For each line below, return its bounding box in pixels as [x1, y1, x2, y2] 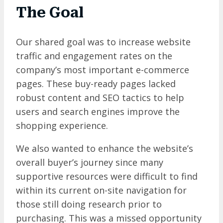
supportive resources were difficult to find [16, 170, 198, 183]
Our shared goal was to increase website [16, 36, 191, 48]
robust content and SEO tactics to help [16, 92, 184, 104]
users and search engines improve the [16, 106, 180, 118]
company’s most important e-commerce [16, 64, 189, 76]
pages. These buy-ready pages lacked [16, 78, 176, 90]
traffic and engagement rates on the [16, 50, 172, 62]
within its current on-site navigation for [16, 184, 187, 197]
